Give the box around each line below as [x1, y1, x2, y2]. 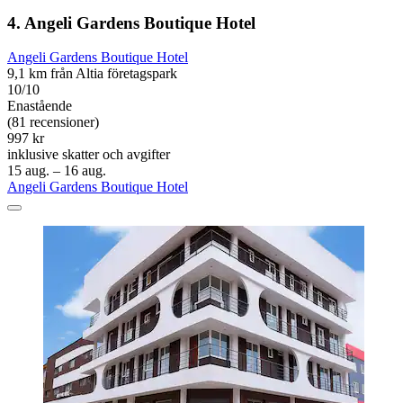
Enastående [7, 98, 72, 114]
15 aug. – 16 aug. [7, 163, 106, 179]
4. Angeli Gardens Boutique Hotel [7, 13, 255, 32]
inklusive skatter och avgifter [7, 147, 170, 163]
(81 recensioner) [7, 114, 99, 130]
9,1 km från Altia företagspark [7, 66, 177, 82]
